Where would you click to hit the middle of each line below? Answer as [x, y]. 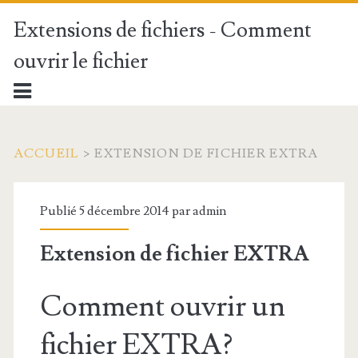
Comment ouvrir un [162, 307]
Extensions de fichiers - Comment [162, 30]
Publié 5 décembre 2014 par [116, 211]
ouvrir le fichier [80, 62]
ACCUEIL [46, 153]
